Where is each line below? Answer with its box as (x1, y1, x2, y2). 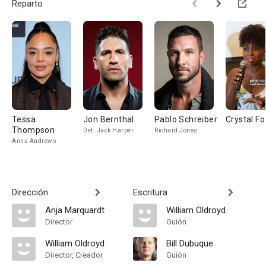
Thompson (12, 125, 55, 135)
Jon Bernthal (83, 115, 134, 124)
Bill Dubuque (166, 238, 213, 249)
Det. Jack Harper (83, 127, 134, 134)
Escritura (133, 187, 167, 198)
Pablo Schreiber (154, 115, 217, 124)
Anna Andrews (12, 138, 56, 144)
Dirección (12, 187, 48, 198)
